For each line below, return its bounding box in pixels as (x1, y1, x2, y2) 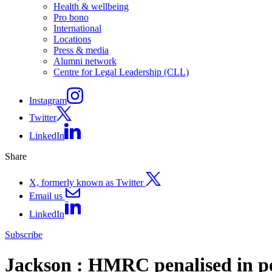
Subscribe (5, 229, 42, 240)
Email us (29, 190, 63, 201)
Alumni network (53, 56, 117, 67)
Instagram (29, 95, 67, 106)
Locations (53, 34, 91, 45)
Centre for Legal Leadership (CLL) (53, 67, 189, 78)
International (53, 23, 101, 34)
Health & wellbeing (53, 1, 129, 12)
